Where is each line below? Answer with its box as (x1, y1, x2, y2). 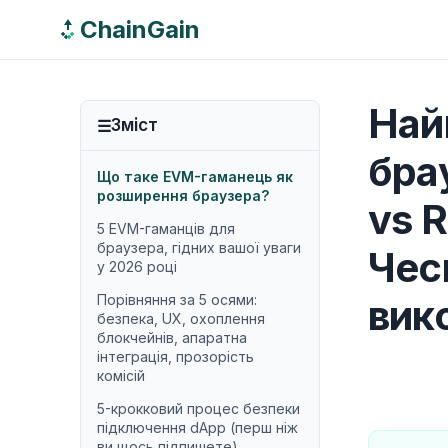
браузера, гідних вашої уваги (97, 239, 301, 256)
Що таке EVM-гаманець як (97, 168, 293, 185)
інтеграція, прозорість (97, 348, 254, 365)
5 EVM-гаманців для (97, 220, 235, 237)
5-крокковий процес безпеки (97, 400, 300, 417)
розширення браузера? (97, 187, 269, 204)
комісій (97, 367, 145, 384)
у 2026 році (97, 258, 177, 275)
